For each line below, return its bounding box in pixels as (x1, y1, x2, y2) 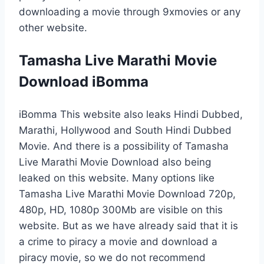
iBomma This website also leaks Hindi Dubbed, (19, 108, 243, 120)
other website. (19, 21, 87, 34)
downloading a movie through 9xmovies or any (19, 5, 240, 18)
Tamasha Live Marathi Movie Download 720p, (19, 187, 236, 200)
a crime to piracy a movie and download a (19, 235, 217, 247)
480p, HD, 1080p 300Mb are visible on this (19, 203, 223, 216)
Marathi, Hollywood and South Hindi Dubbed (19, 124, 232, 136)
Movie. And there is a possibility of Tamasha (19, 140, 229, 152)
